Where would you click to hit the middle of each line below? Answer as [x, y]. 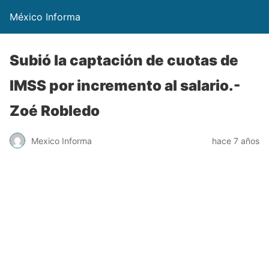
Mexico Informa [62, 141]
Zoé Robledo [55, 111]
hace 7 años [236, 141]
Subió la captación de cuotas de [124, 60]
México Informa [45, 17]
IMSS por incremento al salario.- [125, 86]
